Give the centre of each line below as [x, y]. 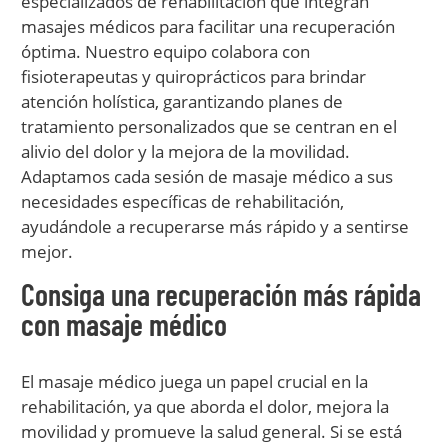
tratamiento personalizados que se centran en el [209, 126]
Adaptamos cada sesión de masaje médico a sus [207, 176]
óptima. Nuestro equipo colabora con [165, 51]
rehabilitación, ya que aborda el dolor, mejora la [205, 406]
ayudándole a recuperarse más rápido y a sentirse [215, 226]
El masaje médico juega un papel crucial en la [194, 381]
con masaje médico [124, 324]
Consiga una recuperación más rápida [221, 294]
